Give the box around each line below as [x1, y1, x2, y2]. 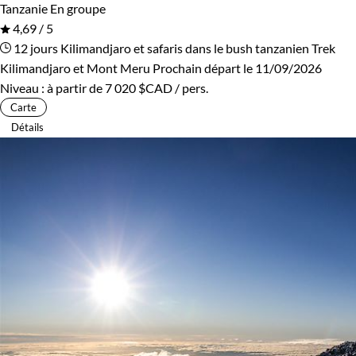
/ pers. [172, 79, 208, 95]
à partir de [47, 79, 105, 95]
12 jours [11, 40, 58, 56]
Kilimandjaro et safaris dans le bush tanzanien [60, 40, 309, 56]
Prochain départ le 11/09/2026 [153, 60, 322, 75]
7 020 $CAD [105, 79, 172, 95]
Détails [11, 120, 44, 133]
